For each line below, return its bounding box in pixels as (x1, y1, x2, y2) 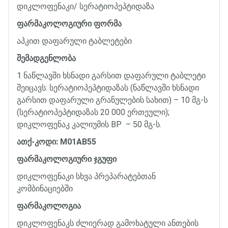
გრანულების (96, 95, 144, 105)
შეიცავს (17, 82, 46, 93)
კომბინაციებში (17, 183, 73, 193)
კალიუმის (72, 119, 109, 129)
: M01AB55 (56, 136, 96, 147)
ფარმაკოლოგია (17, 201, 81, 211)
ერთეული (127, 107, 165, 117)
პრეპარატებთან (94, 171, 156, 181)
